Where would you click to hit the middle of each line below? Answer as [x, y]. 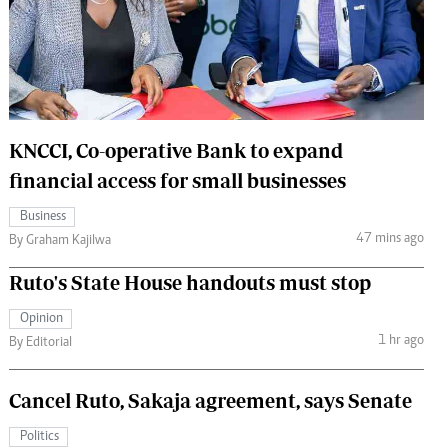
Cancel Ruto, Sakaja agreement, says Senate [210, 400]
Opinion [41, 318]
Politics [39, 436]
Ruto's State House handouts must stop [190, 282]
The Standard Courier [218, 22]
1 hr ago [400, 341]
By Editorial [40, 342]
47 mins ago [389, 239]
